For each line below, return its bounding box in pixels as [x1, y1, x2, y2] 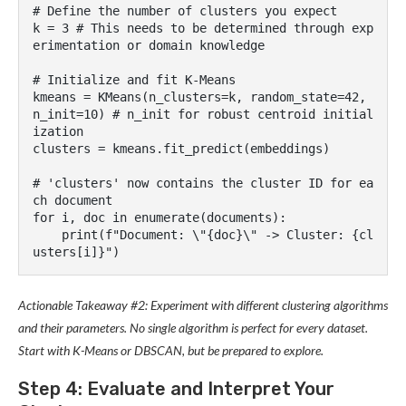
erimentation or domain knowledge [33, 38, 265, 53]
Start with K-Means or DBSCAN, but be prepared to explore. [18, 343, 324, 358]
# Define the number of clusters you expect [33, 4, 337, 18]
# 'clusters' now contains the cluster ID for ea [33, 176, 373, 190]
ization [33, 124, 83, 139]
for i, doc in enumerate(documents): [33, 210, 286, 225]
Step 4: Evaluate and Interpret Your [18, 378, 334, 400]
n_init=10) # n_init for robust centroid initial [33, 107, 373, 121]
